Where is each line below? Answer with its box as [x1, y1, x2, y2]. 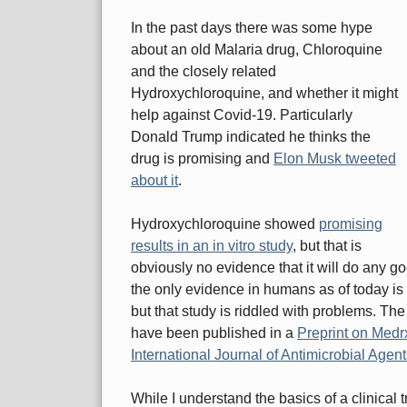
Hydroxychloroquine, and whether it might [131, 85, 398, 102]
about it [131, 173, 178, 189]
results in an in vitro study [131, 238, 293, 254]
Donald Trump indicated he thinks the [131, 129, 371, 145]
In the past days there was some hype [131, 20, 372, 36]
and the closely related [131, 64, 276, 80]
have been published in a [131, 325, 297, 342]
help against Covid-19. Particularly [131, 107, 352, 124]
